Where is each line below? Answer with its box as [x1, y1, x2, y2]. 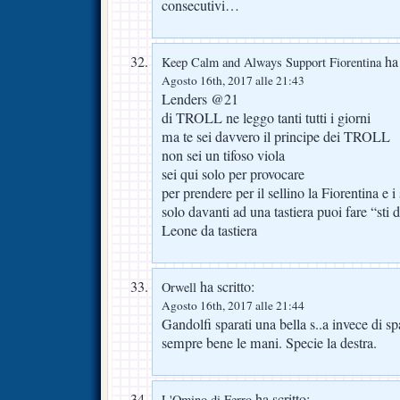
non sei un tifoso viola [162, 145, 285, 165]
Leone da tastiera [162, 220, 257, 240]
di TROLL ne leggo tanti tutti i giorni [162, 107, 371, 128]
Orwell [162, 278, 196, 296]
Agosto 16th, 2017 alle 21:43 [162, 71, 304, 88]
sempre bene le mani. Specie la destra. [162, 332, 377, 353]
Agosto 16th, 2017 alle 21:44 [162, 296, 304, 313]
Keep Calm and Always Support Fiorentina [162, 53, 381, 71]
